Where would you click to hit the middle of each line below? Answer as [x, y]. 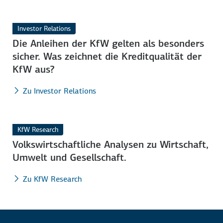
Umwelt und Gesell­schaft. [70, 157]
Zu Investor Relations [60, 91]
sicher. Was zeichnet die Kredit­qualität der [107, 56]
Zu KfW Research [53, 179]
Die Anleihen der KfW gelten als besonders [109, 43]
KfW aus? [34, 69]
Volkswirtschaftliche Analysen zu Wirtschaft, [111, 144]
